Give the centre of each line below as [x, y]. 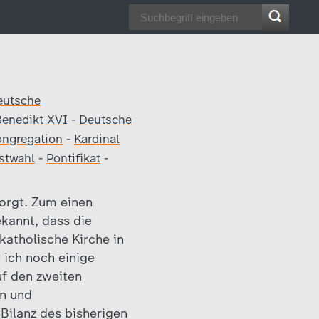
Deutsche [105, 120]
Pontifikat [73, 158]
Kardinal [97, 139]
